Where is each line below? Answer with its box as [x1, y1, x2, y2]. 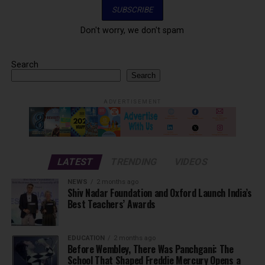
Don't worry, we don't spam [80, 25, 185, 35]
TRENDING [109, 156, 159, 168]
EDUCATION [67, 234, 105, 243]
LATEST [56, 156, 95, 168]
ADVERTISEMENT [103, 99, 162, 105]
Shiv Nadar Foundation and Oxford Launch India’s [67, 186, 252, 201]
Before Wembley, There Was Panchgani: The [67, 242, 234, 257]
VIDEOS [173, 156, 209, 168]
